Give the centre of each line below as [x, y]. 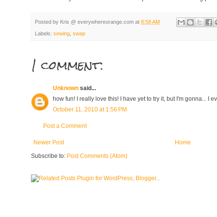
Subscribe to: [49, 156]
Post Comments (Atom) [97, 156]
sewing [62, 33]
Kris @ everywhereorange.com [97, 22]
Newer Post [49, 142]
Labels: [44, 33]
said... [87, 88]
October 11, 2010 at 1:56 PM [90, 109]
